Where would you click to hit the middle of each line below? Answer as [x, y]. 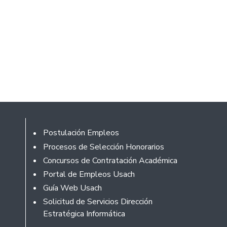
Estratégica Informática [84, 214]
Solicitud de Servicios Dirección [98, 202]
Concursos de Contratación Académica [110, 160]
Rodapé [51, 131]
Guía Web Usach [72, 188]
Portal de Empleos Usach [89, 175]
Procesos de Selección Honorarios [103, 147]
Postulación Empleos [81, 133]
